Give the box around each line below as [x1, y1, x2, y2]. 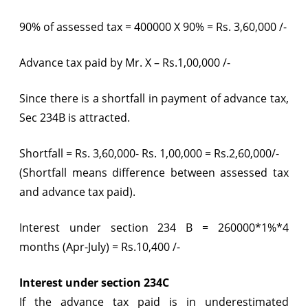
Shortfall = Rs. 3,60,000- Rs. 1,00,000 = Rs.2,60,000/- [19, 145, 279, 161]
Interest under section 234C [19, 274, 169, 290]
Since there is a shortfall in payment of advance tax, [19, 90, 289, 106]
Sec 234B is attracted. [19, 109, 130, 125]
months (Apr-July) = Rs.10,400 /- [19, 239, 183, 254]
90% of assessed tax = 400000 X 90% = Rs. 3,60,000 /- [19, 19, 287, 34]
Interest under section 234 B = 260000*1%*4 [19, 219, 289, 235]
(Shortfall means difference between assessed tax [19, 164, 289, 180]
